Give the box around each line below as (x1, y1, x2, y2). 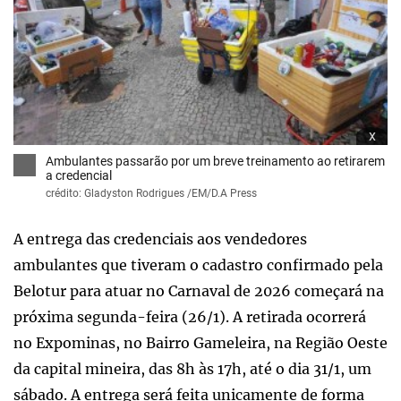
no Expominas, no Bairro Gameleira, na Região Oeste (13, 333, 388, 352)
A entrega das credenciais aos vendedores (13, 229, 307, 248)
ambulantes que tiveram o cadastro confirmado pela (13, 255, 383, 274)
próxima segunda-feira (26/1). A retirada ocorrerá (13, 307, 366, 326)
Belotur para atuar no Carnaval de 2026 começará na (13, 281, 384, 300)
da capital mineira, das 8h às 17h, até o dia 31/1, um (13, 359, 371, 378)
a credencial (46, 167, 112, 183)
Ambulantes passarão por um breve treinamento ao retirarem (46, 153, 385, 168)
